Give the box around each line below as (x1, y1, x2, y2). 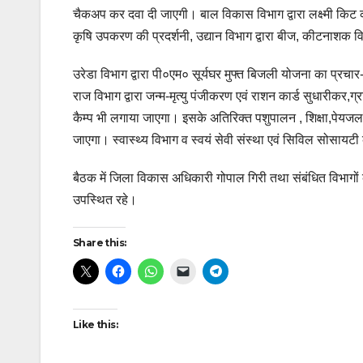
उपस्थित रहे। (73, 193, 137, 207)
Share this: (73, 237, 126, 250)
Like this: (73, 318, 117, 331)
